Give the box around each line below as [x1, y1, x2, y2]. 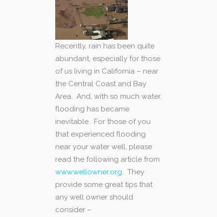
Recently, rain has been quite [55, 41, 155, 50]
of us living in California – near [55, 66, 158, 76]
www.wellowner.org [55, 167, 122, 176]
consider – [55, 205, 92, 214]
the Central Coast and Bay [55, 79, 146, 88]
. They [122, 167, 144, 176]
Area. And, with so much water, [55, 92, 162, 101]
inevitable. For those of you [55, 117, 151, 126]
